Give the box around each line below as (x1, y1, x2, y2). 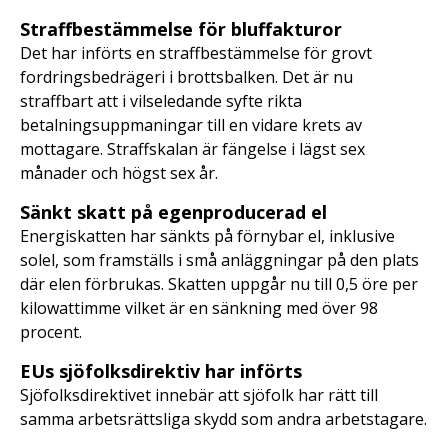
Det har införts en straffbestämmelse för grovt (20, 42, 372, 64)
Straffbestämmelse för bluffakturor (20, 17, 342, 41)
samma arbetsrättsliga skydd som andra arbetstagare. (20, 408, 427, 430)
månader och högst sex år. (20, 162, 218, 184)
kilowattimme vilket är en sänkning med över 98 (20, 297, 378, 319)
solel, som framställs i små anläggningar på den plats (20, 249, 419, 271)
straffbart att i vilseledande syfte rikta (20, 90, 302, 112)
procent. (20, 321, 82, 343)
